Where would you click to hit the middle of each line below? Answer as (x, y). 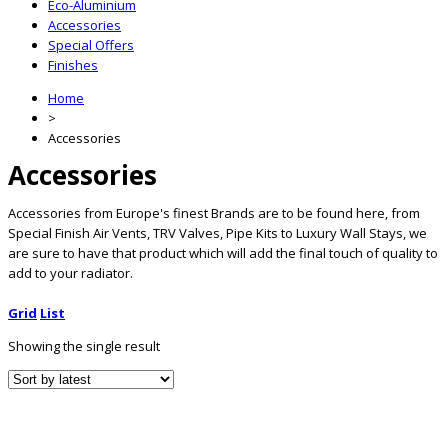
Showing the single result (84, 345)
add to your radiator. (70, 272)
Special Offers (91, 45)
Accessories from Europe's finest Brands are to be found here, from (214, 212)
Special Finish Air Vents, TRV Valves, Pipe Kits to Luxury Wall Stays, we (217, 232)
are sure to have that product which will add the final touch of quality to (223, 252)
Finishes (73, 65)
